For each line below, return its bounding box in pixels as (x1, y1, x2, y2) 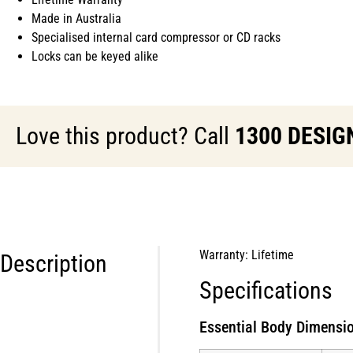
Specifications (199, 276, 333, 304)
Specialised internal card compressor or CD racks (32, 30, 281, 46)
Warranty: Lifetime (199, 247, 294, 263)
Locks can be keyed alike (32, 49, 158, 65)
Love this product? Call (16, 122, 235, 150)
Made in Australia (32, 11, 121, 27)
